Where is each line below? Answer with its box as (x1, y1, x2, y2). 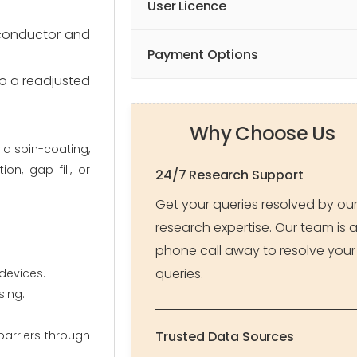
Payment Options (147, 45, 258, 64)
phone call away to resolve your (155, 241, 355, 260)
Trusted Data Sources (155, 328, 294, 346)
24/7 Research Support (155, 166, 304, 184)
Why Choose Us (190, 120, 335, 147)
